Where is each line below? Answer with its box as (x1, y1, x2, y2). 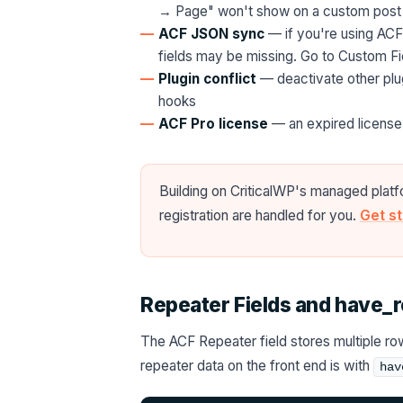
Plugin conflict (158, 70, 256, 87)
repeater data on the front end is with (140, 357, 373, 374)
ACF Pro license (158, 115, 268, 132)
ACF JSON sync (158, 25, 264, 42)
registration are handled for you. (159, 207, 360, 224)
